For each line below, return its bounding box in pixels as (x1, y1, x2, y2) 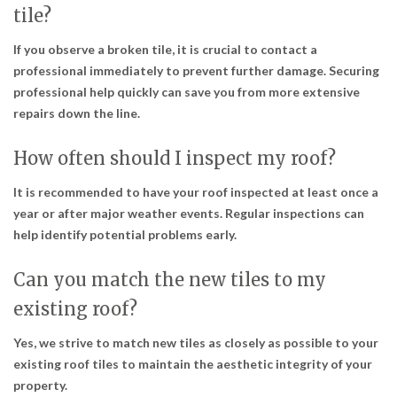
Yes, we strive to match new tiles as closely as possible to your (13, 334, 378, 350)
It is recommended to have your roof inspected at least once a (13, 183, 378, 199)
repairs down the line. (13, 105, 140, 121)
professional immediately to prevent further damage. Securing (13, 62, 379, 78)
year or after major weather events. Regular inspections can (13, 205, 364, 221)
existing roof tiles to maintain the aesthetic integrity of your (13, 355, 372, 371)
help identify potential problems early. (13, 226, 237, 242)
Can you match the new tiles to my (13, 268, 326, 291)
